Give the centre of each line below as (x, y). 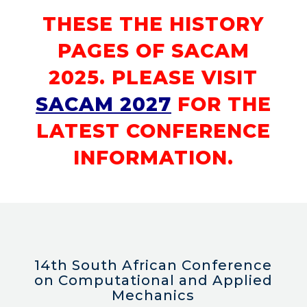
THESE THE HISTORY (153, 24)
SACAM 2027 (103, 105)
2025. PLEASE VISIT (153, 78)
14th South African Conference (153, 266)
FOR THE (221, 105)
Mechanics (153, 296)
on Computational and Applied (153, 281)
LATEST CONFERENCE (153, 131)
